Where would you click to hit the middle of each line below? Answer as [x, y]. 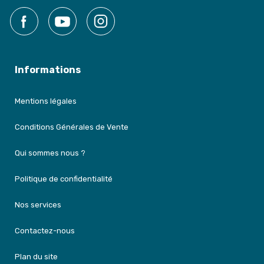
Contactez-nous [45, 230]
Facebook [57, 14]
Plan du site [36, 256]
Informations [48, 70]
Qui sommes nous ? [50, 153]
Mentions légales [46, 101]
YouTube [93, 14]
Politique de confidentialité [64, 179]
